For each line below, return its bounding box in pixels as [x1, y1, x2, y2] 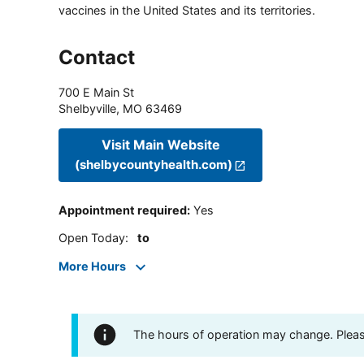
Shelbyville [58, 101, 116, 115]
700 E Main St [58, 84, 134, 99]
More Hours [58, 258, 126, 273]
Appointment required [58, 203, 187, 218]
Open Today [58, 231, 125, 245]
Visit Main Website [101, 136, 220, 154]
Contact [58, 45, 135, 69]
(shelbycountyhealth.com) [75, 157, 232, 173]
